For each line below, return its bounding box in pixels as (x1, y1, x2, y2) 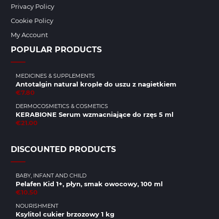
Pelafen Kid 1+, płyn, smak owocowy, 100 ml (16, 180, 163, 188)
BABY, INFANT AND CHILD (16, 172, 87, 179)
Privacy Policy (11, 2, 54, 10)
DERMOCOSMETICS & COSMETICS (16, 103, 108, 109)
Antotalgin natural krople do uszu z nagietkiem (16, 80, 176, 88)
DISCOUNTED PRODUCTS (11, 145, 116, 154)
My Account (11, 31, 48, 39)
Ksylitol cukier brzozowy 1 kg (16, 210, 114, 218)
